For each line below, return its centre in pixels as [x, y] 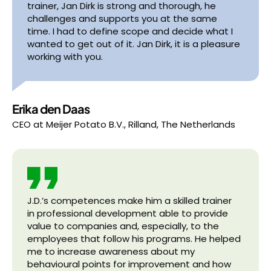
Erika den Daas [51, 109]
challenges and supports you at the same [122, 18]
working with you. [65, 57]
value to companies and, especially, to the [123, 226]
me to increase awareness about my [111, 251]
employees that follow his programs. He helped [134, 239]
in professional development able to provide [128, 213]
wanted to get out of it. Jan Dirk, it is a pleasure [134, 44]
